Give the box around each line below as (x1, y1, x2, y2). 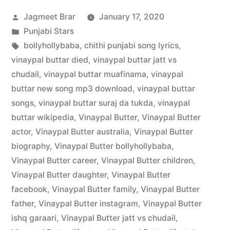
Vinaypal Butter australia (35, 127, 129, 137)
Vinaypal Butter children (101, 156, 193, 166)
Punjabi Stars (23, 26, 74, 36)
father (11, 199, 34, 209)
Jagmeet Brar (23, 12, 75, 22)
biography (11, 141, 50, 151)
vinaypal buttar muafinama (44, 69, 146, 80)
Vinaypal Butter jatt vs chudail (61, 213, 176, 223)
